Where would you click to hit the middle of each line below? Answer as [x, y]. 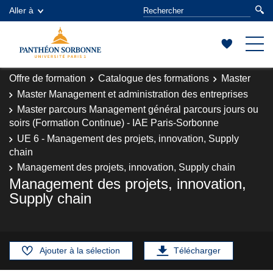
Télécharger [197, 250]
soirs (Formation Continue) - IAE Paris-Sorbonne [114, 123]
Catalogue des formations [154, 78]
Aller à [21, 10]
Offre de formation [48, 78]
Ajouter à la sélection [80, 250]
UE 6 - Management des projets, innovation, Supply [128, 138]
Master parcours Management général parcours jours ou [138, 109]
